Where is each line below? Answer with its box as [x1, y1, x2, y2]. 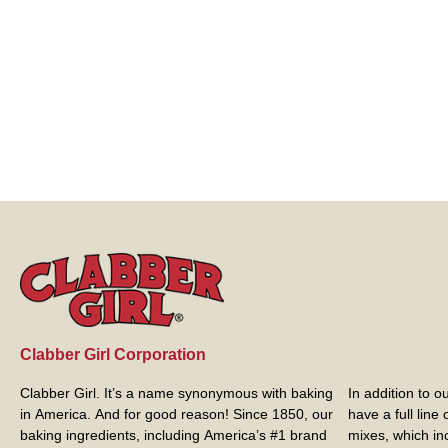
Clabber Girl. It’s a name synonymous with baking [20, 385, 333, 402]
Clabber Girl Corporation [20, 346, 206, 364]
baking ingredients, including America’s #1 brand [20, 427, 327, 444]
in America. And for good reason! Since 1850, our [20, 406, 333, 423]
